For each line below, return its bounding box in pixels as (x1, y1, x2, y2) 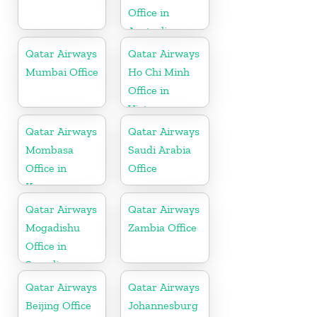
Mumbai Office (25, 65, 98, 79)
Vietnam (128, 102, 171, 116)
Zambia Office (128, 221, 197, 235)
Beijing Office (25, 299, 91, 313)
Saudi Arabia (128, 143, 192, 157)
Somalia (25, 258, 64, 272)
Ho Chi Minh (128, 65, 190, 79)
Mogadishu (25, 221, 80, 235)
